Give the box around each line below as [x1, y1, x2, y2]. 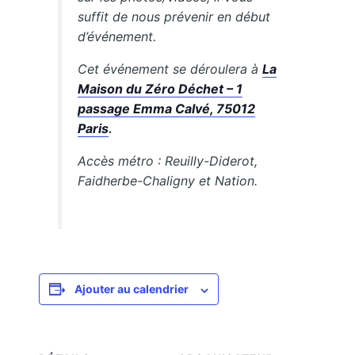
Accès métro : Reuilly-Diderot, [78, 153, 258, 170]
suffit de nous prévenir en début [78, 9, 271, 25]
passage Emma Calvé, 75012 [78, 101, 256, 117]
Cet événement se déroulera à [78, 61, 263, 78]
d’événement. [78, 29, 157, 45]
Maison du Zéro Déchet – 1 [78, 81, 243, 97]
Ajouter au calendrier [74, 282, 189, 296]
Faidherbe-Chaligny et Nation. [78, 173, 258, 189]
